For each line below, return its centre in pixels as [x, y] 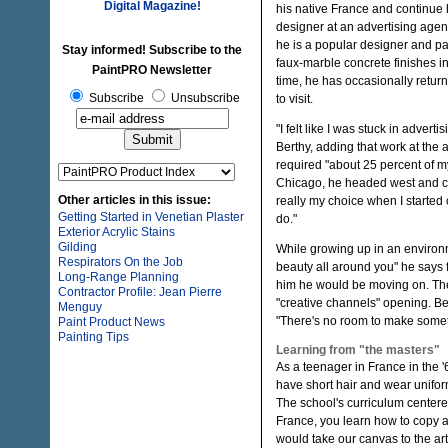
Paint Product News [111, 322]
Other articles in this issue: [134, 200]
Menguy [80, 307]
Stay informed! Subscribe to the [152, 50]
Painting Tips [93, 337]
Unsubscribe [203, 98]
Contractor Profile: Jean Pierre [140, 292]
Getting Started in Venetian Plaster [151, 217]
